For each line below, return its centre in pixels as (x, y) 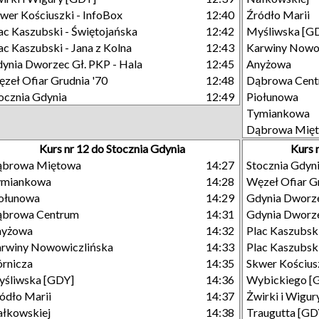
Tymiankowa (278, 113)
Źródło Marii (278, 15)
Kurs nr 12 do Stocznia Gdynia (112, 148)
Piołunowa (272, 96)
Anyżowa (269, 64)
